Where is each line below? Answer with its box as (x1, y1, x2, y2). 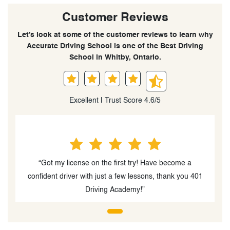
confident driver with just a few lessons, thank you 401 (27, 172, 203, 180)
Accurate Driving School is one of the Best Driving (27, 42, 203, 50)
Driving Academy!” (85, 186, 145, 194)
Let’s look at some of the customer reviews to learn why (17, 31, 213, 39)
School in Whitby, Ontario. (69, 53, 161, 61)
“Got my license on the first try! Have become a (39, 159, 191, 167)
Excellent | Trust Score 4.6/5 (69, 97, 161, 104)
